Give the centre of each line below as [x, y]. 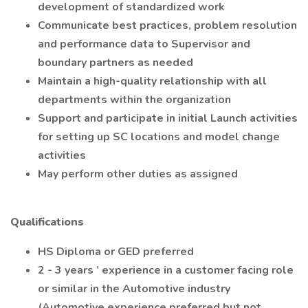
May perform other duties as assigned [138, 174]
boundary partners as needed [117, 63]
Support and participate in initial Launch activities [168, 118]
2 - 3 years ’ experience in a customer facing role [166, 270]
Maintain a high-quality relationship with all [152, 81]
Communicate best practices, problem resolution [167, 25]
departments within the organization [134, 100]
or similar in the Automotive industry [134, 289]
